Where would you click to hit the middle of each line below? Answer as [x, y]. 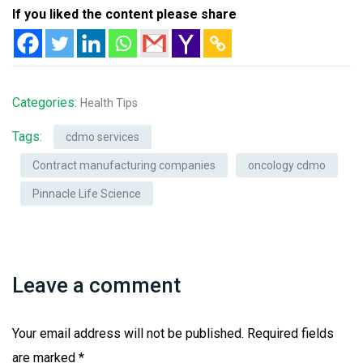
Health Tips [109, 103]
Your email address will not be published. [128, 334]
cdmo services [102, 137]
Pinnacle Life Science [87, 194]
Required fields [290, 334]
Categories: [46, 103]
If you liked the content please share [124, 15]
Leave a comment [96, 286]
